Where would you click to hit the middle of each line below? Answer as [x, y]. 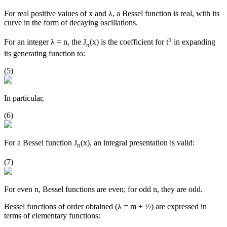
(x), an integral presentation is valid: [138, 142]
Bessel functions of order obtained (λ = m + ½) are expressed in [105, 206]
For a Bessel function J [41, 142]
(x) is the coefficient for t [129, 42]
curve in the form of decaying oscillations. [71, 23]
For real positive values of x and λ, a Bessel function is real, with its [112, 14]
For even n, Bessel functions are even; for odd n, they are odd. [103, 189]
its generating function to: [45, 53]
